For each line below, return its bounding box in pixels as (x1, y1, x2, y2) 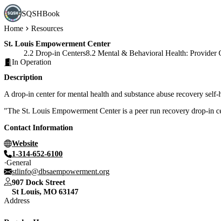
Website (12, 139, 38, 147)
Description (4, 73, 42, 82)
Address (4, 196, 30, 205)
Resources (31, 24, 63, 33)
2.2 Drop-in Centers (24, 49, 86, 58)
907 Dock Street (12, 178, 65, 186)
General (6, 158, 31, 167)
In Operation (12, 58, 51, 67)
